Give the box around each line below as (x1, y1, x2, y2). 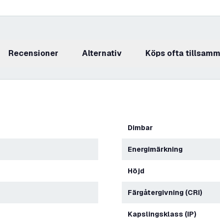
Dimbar (133, 123, 153, 132)
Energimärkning (132, 145, 183, 154)
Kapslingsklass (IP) (133, 210, 196, 219)
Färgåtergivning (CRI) (132, 188, 202, 197)
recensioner (14, 48, 58, 58)
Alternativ (88, 48, 122, 58)
